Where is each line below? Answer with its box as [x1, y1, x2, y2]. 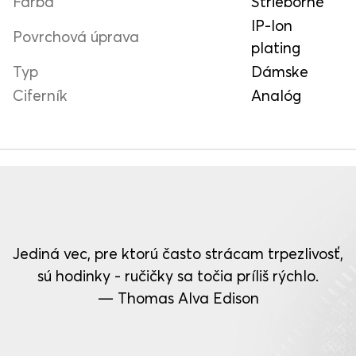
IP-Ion [251, 15, 292, 34]
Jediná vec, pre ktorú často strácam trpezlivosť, [13, 243, 343, 262]
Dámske [251, 61, 308, 80]
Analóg [251, 85, 301, 104]
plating [251, 37, 300, 56]
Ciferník [13, 85, 68, 104]
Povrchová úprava [13, 26, 139, 45]
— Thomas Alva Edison [97, 288, 259, 307]
